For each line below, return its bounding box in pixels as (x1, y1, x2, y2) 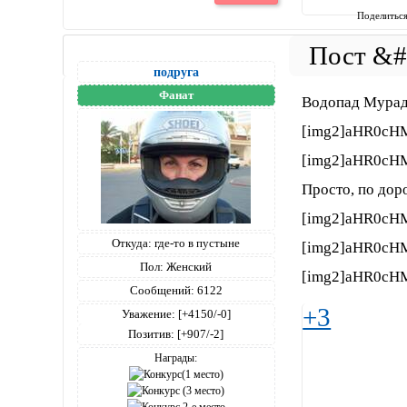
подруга (153, 64, 199, 79)
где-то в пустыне (152, 235, 241, 250)
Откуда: (112, 235, 153, 250)
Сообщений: (129, 283, 194, 297)
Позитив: (128, 326, 175, 341)
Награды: (154, 351, 198, 364)
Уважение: (121, 306, 175, 321)
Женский (164, 259, 213, 273)
